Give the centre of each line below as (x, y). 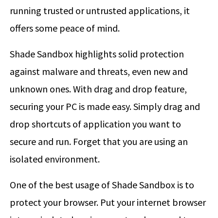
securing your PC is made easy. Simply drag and (105, 107)
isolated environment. (55, 159)
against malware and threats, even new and (99, 72)
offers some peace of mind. (65, 28)
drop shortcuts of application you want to (95, 124)
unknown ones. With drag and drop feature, (98, 89)
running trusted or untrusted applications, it (100, 11)
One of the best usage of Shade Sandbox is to (102, 185)
